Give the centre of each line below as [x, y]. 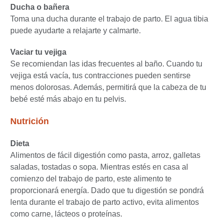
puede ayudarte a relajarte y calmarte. [76, 31]
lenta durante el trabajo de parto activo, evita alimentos [105, 202]
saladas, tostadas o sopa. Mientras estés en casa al [99, 167]
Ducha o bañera [40, 7]
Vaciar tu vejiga [38, 52]
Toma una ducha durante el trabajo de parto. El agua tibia [109, 19]
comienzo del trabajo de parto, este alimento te [91, 179]
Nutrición [30, 121]
